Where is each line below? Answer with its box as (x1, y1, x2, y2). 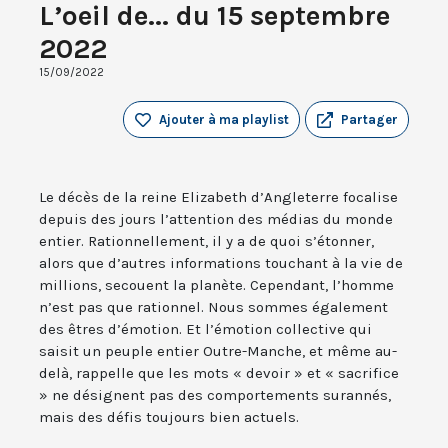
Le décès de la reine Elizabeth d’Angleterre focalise (39, 188, 398, 207)
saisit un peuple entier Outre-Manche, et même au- (39, 342, 397, 361)
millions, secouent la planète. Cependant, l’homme (39, 276, 394, 295)
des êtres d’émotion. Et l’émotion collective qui (39, 320, 372, 339)
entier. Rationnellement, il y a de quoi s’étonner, (39, 232, 374, 251)
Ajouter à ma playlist (159, 112, 289, 128)
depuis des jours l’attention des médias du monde (39, 210, 393, 229)
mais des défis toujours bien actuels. (39, 408, 299, 427)
